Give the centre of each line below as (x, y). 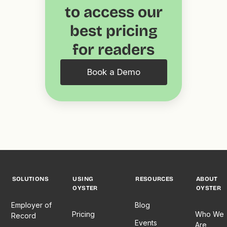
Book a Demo (113, 72)
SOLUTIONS (30, 179)
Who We (210, 214)
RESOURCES (155, 179)
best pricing (113, 31)
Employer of (32, 205)
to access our (113, 12)
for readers (113, 50)
